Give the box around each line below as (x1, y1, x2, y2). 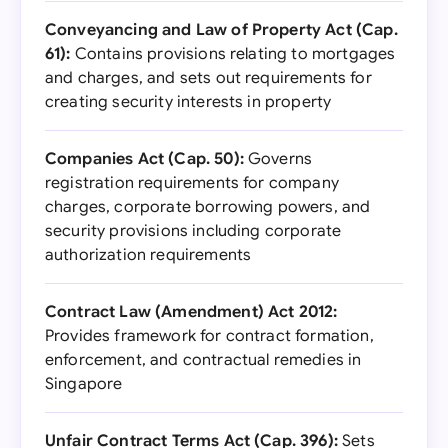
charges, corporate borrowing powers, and (45, 197, 371, 217)
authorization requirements (45, 245, 252, 265)
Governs (243, 149, 313, 169)
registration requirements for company (45, 173, 339, 193)
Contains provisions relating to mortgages (70, 44, 396, 64)
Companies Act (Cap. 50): (45, 149, 244, 169)
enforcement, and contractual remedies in (45, 350, 362, 370)
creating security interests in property (45, 92, 332, 112)
